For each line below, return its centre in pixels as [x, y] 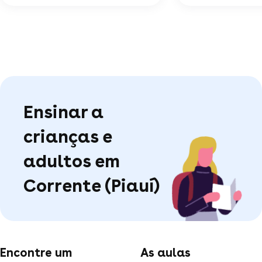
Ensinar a [63, 111]
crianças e [68, 136]
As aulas [166, 252]
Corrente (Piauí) [92, 185]
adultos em [72, 161]
